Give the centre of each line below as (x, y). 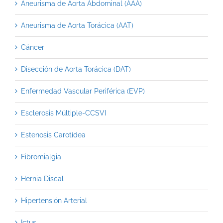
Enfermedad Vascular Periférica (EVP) (83, 91)
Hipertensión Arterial (54, 201)
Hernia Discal (42, 179)
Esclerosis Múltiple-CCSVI (63, 113)
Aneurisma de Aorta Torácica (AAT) (77, 26)
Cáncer (33, 48)
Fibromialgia (41, 157)
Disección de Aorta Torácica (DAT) (76, 69)
